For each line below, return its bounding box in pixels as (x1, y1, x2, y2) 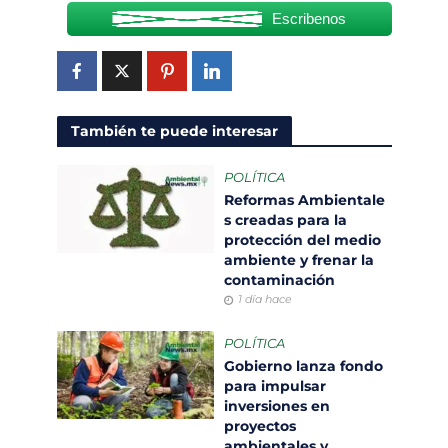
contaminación (224, 271, 339, 290)
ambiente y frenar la (224, 251, 374, 270)
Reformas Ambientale (224, 191, 385, 210)
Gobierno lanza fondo (224, 357, 383, 376)
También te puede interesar (70, 121, 278, 140)
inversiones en (224, 397, 330, 416)
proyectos (224, 417, 296, 436)
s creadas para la (224, 211, 347, 230)
